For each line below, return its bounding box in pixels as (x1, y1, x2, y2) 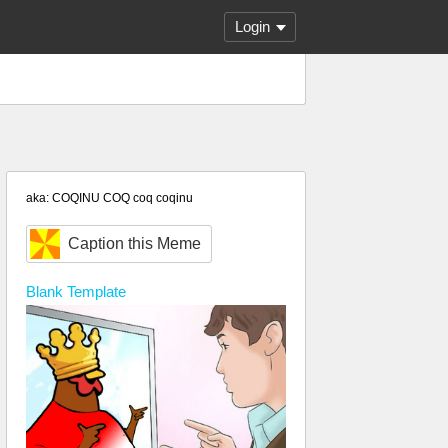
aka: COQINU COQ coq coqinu (26, 191, 193, 205)
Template (63, 283, 126, 300)
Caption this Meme (68, 235, 201, 252)
